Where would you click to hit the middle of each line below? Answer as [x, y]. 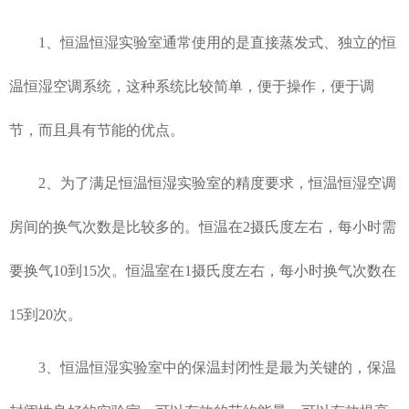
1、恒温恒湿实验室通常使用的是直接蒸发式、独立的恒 [203, 42]
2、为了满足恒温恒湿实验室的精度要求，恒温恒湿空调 [203, 183]
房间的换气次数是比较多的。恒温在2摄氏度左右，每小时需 [203, 226]
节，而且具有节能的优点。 [97, 130]
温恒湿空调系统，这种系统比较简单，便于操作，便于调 [192, 86]
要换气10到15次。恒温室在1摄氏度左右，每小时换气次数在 [203, 270]
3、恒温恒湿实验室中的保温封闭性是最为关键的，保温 [203, 367]
